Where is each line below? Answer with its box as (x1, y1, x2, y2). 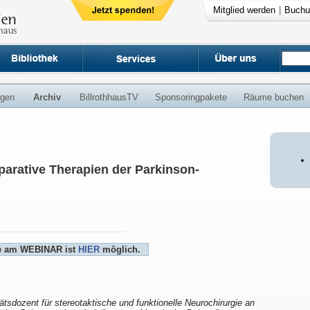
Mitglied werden (212, 5, 275, 15)
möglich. (99, 244, 140, 255)
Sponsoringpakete (155, 92, 227, 102)
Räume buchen (244, 92, 304, 102)
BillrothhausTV (80, 92, 138, 102)
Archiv (33, 92, 61, 102)
